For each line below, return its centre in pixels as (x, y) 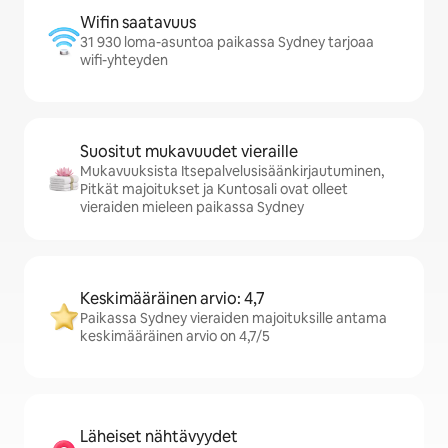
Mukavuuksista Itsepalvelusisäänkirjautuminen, (232, 171)
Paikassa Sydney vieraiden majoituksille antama (233, 318)
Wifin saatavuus (138, 22)
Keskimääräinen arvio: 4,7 (172, 298)
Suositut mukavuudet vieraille (189, 151)
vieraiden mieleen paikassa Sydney (192, 207)
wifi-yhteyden (124, 60)
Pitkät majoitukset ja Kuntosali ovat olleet (214, 189)
